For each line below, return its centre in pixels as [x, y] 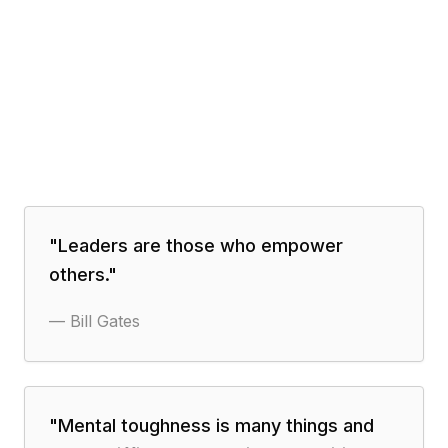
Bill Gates [105, 321]
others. [78, 274]
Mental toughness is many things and [216, 425]
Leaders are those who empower [200, 245]
